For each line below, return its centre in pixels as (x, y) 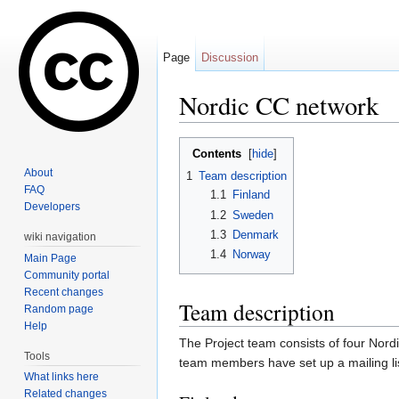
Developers (53, 206)
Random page (59, 309)
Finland (251, 195)
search (316, 130)
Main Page (51, 258)
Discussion (230, 57)
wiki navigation (61, 236)
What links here (62, 377)
